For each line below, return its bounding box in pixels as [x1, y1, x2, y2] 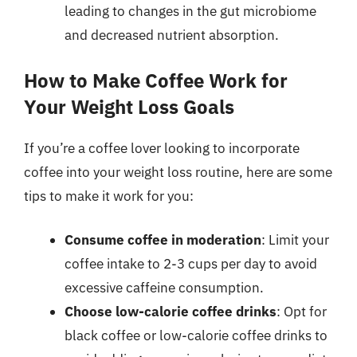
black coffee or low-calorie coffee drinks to [65, 327, 328, 344]
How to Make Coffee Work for [24, 67, 288, 93]
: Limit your [261, 231, 329, 249]
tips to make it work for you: [24, 186, 194, 205]
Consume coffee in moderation [65, 231, 261, 249]
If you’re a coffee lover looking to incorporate [24, 139, 300, 157]
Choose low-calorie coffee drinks [65, 303, 277, 320]
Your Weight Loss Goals [24, 93, 234, 120]
